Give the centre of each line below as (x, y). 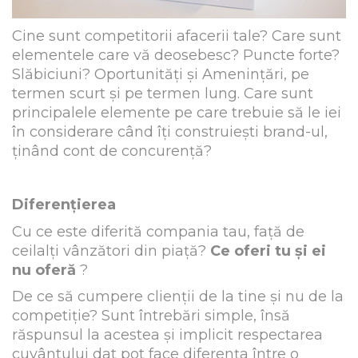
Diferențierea (64, 205)
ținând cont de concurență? (112, 151)
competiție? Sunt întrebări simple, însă (151, 316)
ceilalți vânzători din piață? (111, 251)
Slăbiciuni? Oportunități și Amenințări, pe (161, 75)
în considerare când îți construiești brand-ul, (170, 132)
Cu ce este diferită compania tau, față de (158, 231)
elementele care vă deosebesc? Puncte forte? (176, 56)
